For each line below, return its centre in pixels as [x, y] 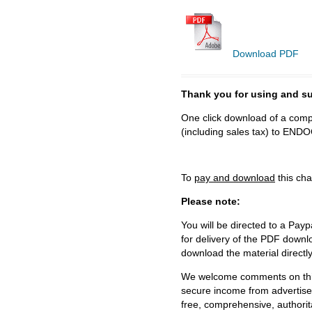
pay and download [235, 177]
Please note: [211, 201]
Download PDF [264, 53]
